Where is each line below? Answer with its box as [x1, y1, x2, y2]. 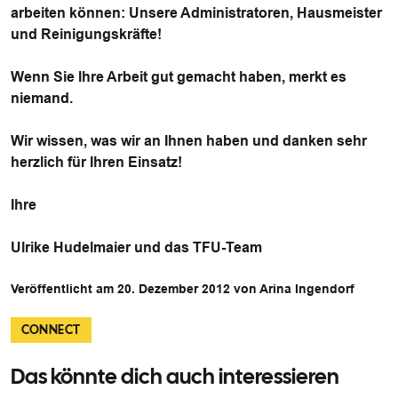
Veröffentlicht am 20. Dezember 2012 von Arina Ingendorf [11, 282, 354, 296]
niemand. [11, 91, 73, 106]
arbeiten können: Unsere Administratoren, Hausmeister [11, 5, 382, 20]
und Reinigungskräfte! [11, 27, 162, 42]
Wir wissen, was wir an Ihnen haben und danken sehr [11, 133, 367, 148]
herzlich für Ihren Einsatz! [11, 155, 182, 170]
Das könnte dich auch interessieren [11, 362, 339, 390]
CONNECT [21, 322, 81, 338]
